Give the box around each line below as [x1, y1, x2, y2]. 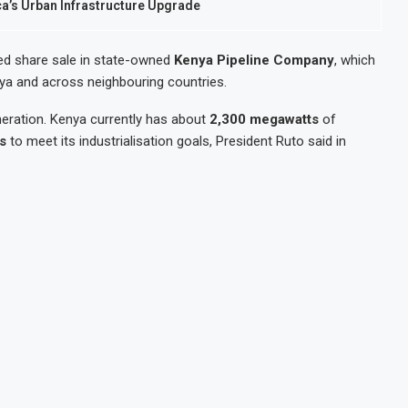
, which [334, 52, 375, 68]
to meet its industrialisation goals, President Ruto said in [6, 133, 346, 149]
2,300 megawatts [209, 111, 319, 127]
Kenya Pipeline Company [174, 52, 334, 68]
